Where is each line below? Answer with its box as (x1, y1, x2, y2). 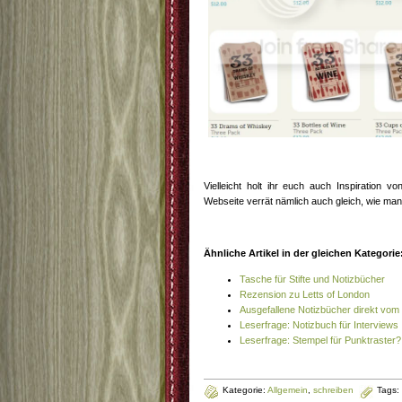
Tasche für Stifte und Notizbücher (240, 274, 385, 284)
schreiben (313, 385, 354, 395)
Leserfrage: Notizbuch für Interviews (240, 319, 398, 330)
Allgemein (267, 385, 308, 395)
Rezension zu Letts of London (240, 289, 370, 300)
